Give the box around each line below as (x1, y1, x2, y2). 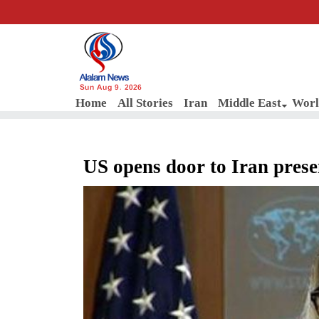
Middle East (218, 96, 281, 110)
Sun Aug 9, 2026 (80, 82, 142, 94)
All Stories (117, 96, 173, 110)
